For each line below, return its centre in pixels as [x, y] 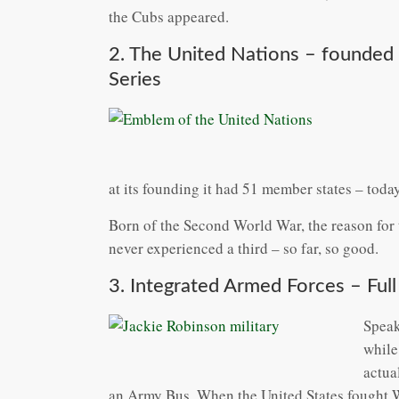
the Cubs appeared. [169, 16]
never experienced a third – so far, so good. [244, 248]
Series [135, 79]
